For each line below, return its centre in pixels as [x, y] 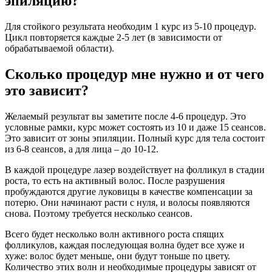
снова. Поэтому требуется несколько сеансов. [99, 214]
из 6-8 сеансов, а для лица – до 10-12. [82, 149]
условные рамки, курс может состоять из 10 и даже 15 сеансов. [135, 127]
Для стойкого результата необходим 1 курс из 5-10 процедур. [131, 27]
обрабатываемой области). [59, 49]
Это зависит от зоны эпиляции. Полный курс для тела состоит [135, 138]
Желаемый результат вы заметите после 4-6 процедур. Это [125, 117]
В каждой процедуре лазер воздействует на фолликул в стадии [135, 170]
